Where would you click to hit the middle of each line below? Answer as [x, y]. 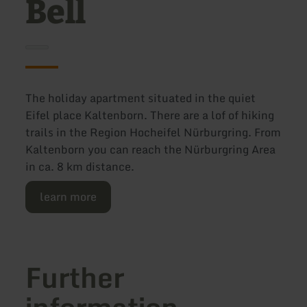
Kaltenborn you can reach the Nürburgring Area [151, 150]
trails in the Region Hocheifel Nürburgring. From [153, 133]
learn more [69, 197]
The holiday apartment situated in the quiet [141, 98]
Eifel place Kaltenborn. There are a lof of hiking [150, 115]
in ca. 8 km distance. [80, 167]
